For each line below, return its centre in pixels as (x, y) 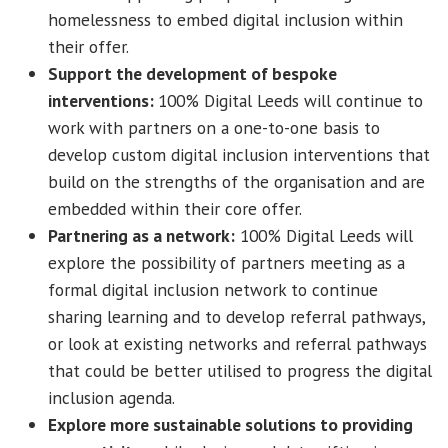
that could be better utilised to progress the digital (240, 371)
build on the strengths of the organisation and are (236, 182)
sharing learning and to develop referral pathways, (236, 317)
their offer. (88, 47)
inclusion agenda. (113, 398)
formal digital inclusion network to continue (213, 290)
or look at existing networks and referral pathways (237, 344)
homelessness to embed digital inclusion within (225, 20)
